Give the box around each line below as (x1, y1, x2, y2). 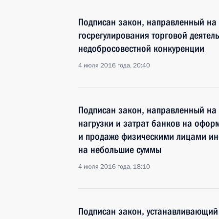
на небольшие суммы (78, 144, 161, 155)
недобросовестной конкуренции (78, 43, 204, 54)
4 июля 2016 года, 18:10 (78, 162, 150, 171)
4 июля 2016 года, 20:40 (78, 61, 150, 70)
